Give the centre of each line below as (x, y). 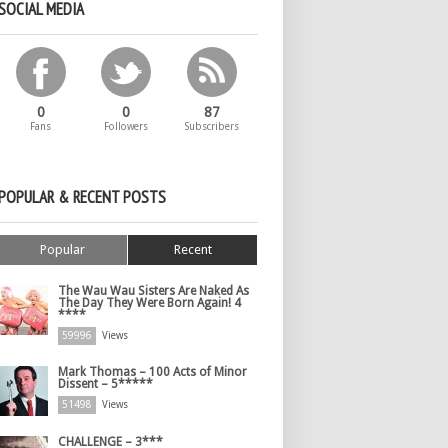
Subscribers (211, 126)
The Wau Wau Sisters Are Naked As (153, 291)
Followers (126, 126)
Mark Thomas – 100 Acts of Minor (152, 372)
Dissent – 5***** (105, 384)
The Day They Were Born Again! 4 (149, 303)
